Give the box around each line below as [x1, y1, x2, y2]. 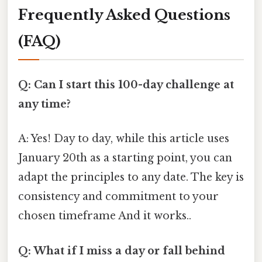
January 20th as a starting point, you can [18, 151, 232, 165]
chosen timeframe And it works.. [18, 209, 191, 223]
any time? [18, 98, 71, 111]
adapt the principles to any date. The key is [18, 171, 244, 184]
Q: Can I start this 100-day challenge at [18, 78, 234, 92]
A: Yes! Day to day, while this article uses [18, 132, 229, 146]
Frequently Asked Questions [18, 6, 230, 23]
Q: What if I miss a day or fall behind [18, 244, 225, 257]
